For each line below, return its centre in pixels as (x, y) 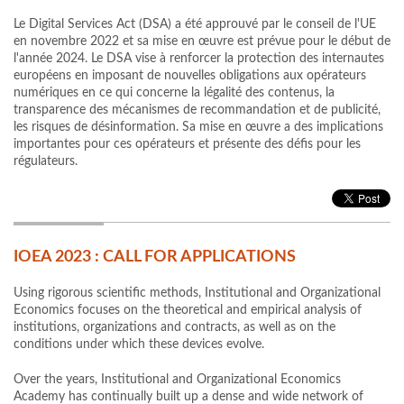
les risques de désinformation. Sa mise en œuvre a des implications (198, 128)
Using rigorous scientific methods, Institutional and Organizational (197, 294)
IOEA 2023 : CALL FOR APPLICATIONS (155, 257)
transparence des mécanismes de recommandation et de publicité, (197, 110)
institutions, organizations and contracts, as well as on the (174, 328)
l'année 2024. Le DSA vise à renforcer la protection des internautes (199, 59)
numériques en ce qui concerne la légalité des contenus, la (174, 93)
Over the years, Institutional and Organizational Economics (177, 380)
